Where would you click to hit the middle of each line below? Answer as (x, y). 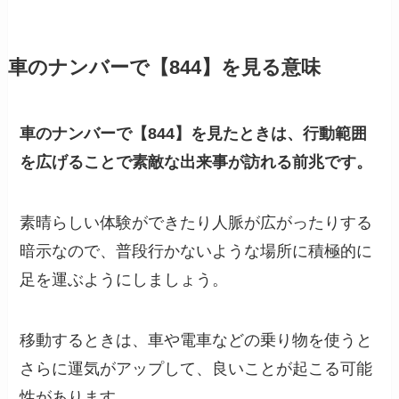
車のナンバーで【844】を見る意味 (164, 68)
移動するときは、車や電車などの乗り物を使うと (196, 340)
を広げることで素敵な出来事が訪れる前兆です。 (196, 163)
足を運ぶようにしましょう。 (124, 279)
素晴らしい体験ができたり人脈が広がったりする (196, 222)
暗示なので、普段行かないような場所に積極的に (196, 251)
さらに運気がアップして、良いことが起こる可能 (196, 368)
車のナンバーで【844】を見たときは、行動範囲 (194, 134)
